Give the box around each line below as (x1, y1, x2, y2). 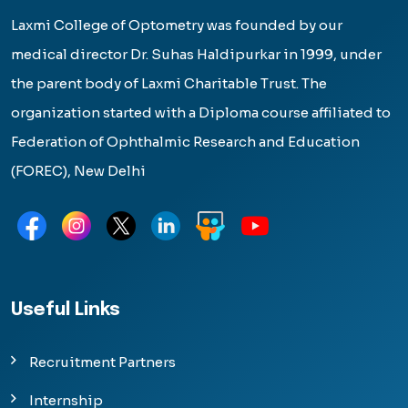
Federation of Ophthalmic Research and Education (11, 133, 360, 150)
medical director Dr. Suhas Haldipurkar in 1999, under (11, 46, 382, 63)
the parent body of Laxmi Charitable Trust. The (11, 75, 327, 92)
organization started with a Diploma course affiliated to (11, 104, 391, 121)
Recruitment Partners (29, 353, 176, 371)
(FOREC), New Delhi (11, 162, 146, 179)
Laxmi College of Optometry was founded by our (11, 16, 342, 34)
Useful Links (11, 301, 120, 320)
